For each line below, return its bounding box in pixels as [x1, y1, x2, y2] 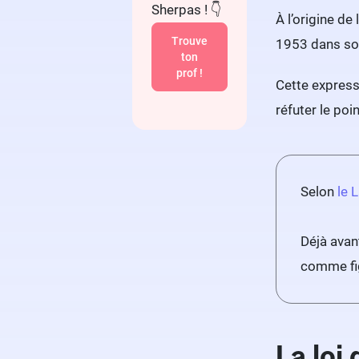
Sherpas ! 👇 [151, 2, 222, 18]
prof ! [176, 67, 203, 80]
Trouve [171, 34, 208, 48]
